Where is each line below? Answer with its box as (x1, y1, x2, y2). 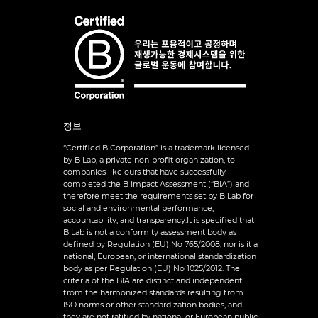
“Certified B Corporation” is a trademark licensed (62, 142, 249, 153)
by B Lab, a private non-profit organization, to (62, 154, 235, 165)
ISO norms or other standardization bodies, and (62, 299, 242, 309)
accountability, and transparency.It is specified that (62, 214, 254, 225)
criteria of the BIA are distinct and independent (62, 275, 242, 285)
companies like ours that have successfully (62, 166, 226, 177)
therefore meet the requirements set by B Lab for (62, 190, 253, 201)
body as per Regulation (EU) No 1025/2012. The (62, 263, 240, 273)
